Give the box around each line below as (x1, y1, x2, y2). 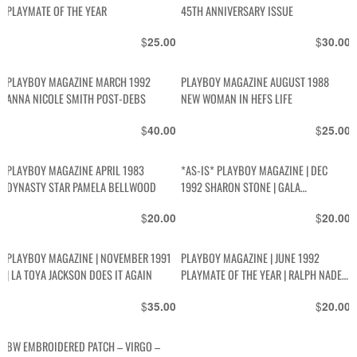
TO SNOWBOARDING (181, 228, 268, 245)
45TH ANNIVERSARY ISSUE (181, 2, 294, 19)
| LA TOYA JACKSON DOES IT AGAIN (6, 266, 153, 284)
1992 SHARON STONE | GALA (181, 178, 301, 195)
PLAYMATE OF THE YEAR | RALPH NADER (181, 266, 348, 284)
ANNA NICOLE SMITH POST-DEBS (6, 90, 147, 108)
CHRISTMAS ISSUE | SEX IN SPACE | (181, 194, 328, 212)
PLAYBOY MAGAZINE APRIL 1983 (6, 161, 145, 178)
